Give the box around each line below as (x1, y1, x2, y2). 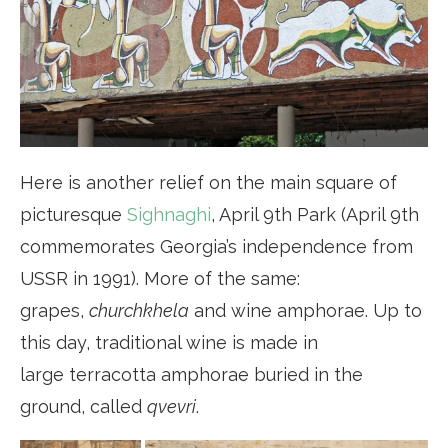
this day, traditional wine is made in (20, 331, 318, 353)
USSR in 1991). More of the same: (20, 267, 300, 289)
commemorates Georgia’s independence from (20, 235, 413, 257)
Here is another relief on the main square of (20, 171, 397, 193)
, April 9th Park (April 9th (211, 203, 419, 225)
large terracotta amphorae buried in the (20, 363, 363, 385)
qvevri (147, 395, 196, 417)
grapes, (20, 299, 89, 321)
